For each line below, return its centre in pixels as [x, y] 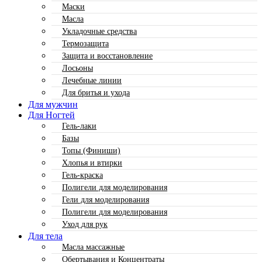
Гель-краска [82, 175]
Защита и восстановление [107, 56]
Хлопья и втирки [92, 163]
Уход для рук [85, 224]
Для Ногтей [51, 115]
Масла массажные [93, 247]
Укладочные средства [99, 31]
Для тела [45, 236]
